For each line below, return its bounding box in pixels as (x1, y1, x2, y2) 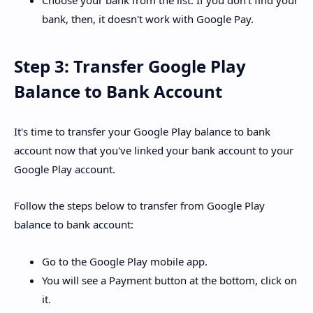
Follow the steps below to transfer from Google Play (14, 198, 265, 213)
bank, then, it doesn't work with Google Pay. (42, 12, 254, 27)
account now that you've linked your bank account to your (14, 143, 293, 157)
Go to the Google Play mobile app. (42, 254, 208, 268)
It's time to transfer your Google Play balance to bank (14, 124, 270, 138)
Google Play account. (14, 161, 115, 176)
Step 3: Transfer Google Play (14, 54, 246, 78)
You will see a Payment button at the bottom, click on (42, 272, 297, 287)
